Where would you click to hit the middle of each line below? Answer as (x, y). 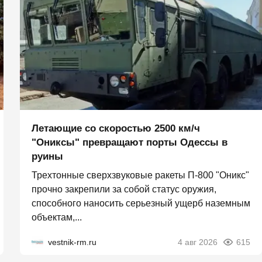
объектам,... (57, 218)
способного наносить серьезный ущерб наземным (141, 204)
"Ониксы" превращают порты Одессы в (130, 143)
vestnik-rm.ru (72, 242)
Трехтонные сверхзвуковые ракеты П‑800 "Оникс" (140, 175)
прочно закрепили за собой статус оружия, (124, 189)
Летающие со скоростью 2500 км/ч (116, 129)
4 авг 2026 (198, 242)
